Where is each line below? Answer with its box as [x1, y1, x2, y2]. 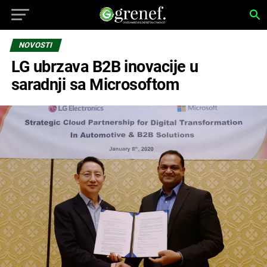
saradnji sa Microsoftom [11, 75, 179, 94]
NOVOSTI [17, 41, 54, 49]
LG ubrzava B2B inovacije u [11, 57, 198, 76]
